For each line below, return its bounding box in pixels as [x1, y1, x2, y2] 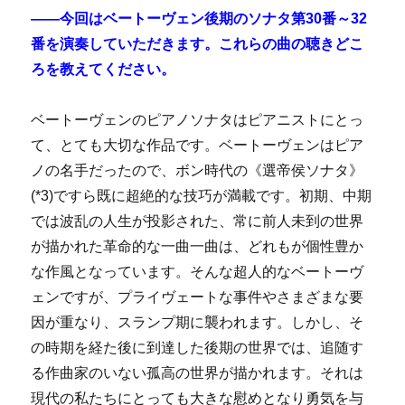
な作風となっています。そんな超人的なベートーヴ [31, 264, 364, 280]
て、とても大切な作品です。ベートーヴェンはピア [31, 137, 364, 154]
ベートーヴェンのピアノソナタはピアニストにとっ [31, 112, 364, 128]
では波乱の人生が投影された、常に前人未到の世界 [31, 213, 364, 230]
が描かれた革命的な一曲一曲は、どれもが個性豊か [31, 239, 364, 255]
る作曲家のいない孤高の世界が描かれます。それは [31, 365, 364, 381]
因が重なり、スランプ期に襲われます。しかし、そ [31, 315, 364, 331]
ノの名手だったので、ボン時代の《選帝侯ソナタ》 [31, 163, 364, 179]
